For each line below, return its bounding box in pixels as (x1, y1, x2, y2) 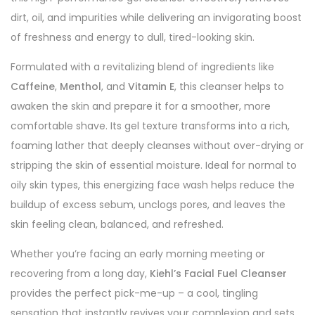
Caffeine (11, 79, 55, 94)
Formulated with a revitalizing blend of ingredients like (11, 60, 274, 74)
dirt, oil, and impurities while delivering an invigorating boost (11, 11, 302, 25)
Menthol (60, 79, 101, 94)
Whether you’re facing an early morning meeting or (11, 247, 265, 261)
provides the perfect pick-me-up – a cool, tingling (11, 286, 258, 300)
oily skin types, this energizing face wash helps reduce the (11, 178, 295, 192)
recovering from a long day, (11, 266, 150, 281)
